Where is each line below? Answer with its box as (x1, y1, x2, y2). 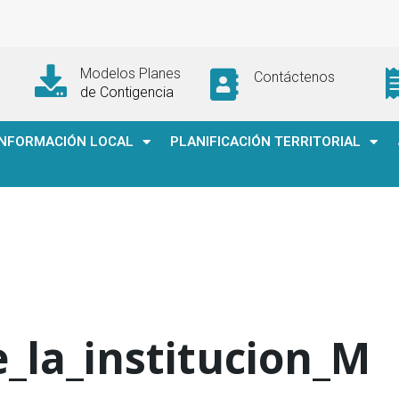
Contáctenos (253, 68, 335, 85)
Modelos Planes (79, 65, 181, 82)
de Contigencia (79, 84, 174, 101)
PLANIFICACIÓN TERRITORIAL (170, 134, 361, 150)
